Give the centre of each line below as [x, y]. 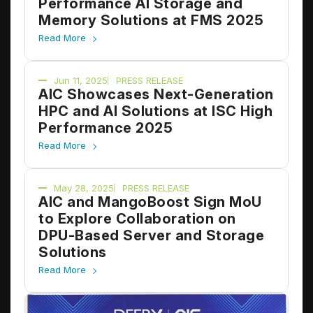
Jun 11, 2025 [81, 81]
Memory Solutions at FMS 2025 [151, 21]
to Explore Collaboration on [137, 219]
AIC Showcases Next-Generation [156, 95]
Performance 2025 [105, 128]
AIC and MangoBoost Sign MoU [150, 202]
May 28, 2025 [84, 188]
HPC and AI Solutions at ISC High [155, 111]
